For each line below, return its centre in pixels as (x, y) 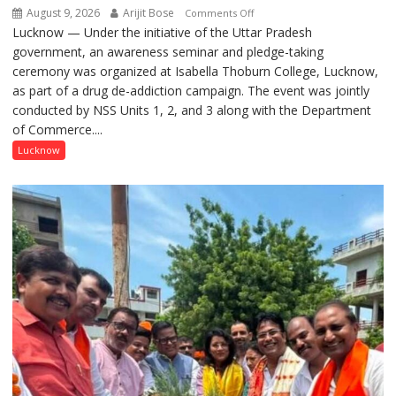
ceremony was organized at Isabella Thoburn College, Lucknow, (196, 72)
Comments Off (220, 13)
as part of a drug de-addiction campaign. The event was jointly (191, 91)
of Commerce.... (58, 130)
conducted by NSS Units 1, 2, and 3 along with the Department (192, 110)
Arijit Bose (148, 13)
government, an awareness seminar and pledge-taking (168, 52)
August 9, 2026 (62, 13)
